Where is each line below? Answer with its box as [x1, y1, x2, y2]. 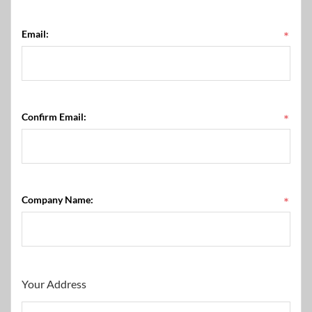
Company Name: [22, 194, 93, 205]
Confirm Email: [22, 111, 86, 123]
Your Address [22, 277, 86, 290]
